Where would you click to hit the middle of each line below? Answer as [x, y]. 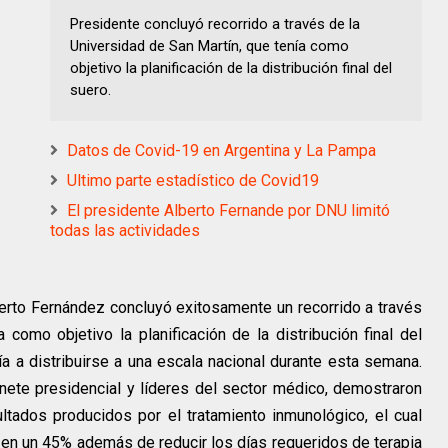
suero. [90, 90]
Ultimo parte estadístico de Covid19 [193, 181]
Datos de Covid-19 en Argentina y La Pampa [221, 151]
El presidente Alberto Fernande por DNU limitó [228, 211]
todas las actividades [125, 231]
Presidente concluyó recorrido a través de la [215, 24]
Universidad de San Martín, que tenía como [209, 46]
